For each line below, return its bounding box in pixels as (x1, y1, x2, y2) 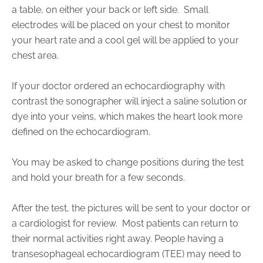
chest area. (12, 49, 59, 61)
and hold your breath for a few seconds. (12, 171, 185, 183)
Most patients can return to (122, 217, 238, 229)
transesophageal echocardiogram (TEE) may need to (12, 248, 241, 259)
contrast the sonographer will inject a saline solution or (12, 95, 247, 107)
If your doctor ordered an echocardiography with (12, 80, 225, 92)
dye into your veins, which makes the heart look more (12, 110, 242, 122)
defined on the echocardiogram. (12, 126, 150, 137)
